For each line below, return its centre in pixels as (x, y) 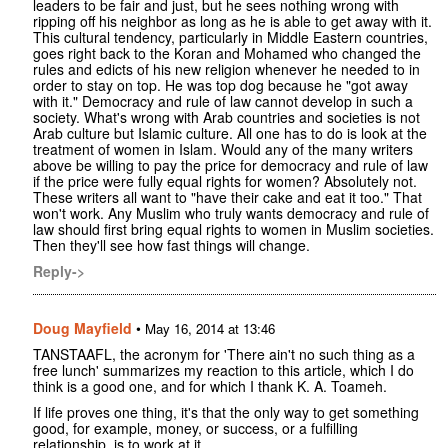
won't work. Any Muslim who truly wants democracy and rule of (231, 213)
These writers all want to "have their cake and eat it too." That (227, 197)
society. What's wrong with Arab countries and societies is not (226, 117)
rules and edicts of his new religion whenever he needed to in (226, 69)
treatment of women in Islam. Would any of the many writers (223, 149)
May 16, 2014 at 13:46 (210, 329)
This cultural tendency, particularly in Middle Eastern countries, (230, 37)
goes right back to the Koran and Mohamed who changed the (227, 53)
